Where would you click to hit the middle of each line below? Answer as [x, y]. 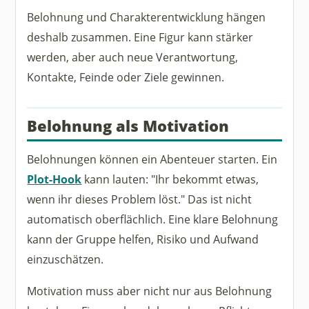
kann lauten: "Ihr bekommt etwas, [170, 179]
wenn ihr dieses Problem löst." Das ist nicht [140, 199]
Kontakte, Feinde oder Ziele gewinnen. [126, 77]
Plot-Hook [54, 179]
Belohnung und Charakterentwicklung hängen [147, 17]
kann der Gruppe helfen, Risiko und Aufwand [143, 239]
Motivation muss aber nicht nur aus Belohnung [150, 291]
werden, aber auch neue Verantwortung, [133, 57]
